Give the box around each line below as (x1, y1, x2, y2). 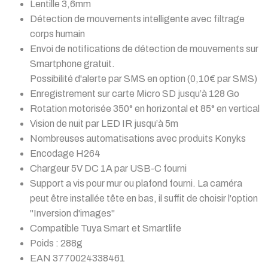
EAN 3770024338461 (30, 253, 125, 264)
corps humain (30, 29, 85, 39)
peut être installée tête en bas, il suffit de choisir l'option (30, 193, 258, 204)
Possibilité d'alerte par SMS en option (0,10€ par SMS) (30, 74, 257, 84)
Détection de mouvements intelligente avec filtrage (30, 14, 245, 25)
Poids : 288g (30, 238, 83, 249)
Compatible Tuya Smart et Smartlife (30, 223, 181, 234)
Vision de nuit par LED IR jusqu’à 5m (30, 118, 178, 129)
